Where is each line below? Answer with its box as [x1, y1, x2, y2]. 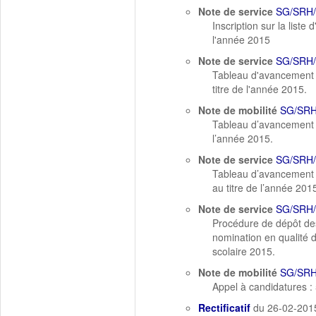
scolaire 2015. [212, 244, 275, 258]
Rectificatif [198, 300, 250, 315]
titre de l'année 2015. [212, 82, 307, 96]
